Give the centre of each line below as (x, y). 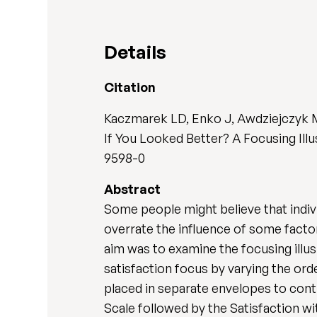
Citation (130, 87)
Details (136, 52)
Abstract (133, 189)
